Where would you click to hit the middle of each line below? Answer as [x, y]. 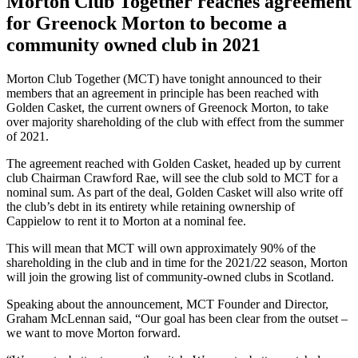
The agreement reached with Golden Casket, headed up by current [173, 163]
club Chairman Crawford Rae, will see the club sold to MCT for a [172, 177]
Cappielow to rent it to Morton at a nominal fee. [126, 221]
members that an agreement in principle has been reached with [163, 93]
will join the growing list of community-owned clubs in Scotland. [170, 276]
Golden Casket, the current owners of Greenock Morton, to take [167, 107]
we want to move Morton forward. [93, 332]
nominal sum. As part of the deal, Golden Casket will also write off [175, 192]
